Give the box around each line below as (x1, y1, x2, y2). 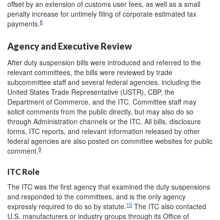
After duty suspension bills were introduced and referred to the (7, 57, 201, 68)
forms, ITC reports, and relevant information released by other (7, 126, 200, 137)
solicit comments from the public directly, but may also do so (7, 107, 193, 117)
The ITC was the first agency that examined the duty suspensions (7, 182, 210, 192)
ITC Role (7, 167, 40, 177)
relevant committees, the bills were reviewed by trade (7, 67, 172, 78)
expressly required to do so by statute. (7, 201, 126, 212)
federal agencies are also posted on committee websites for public (7, 136, 213, 146)
